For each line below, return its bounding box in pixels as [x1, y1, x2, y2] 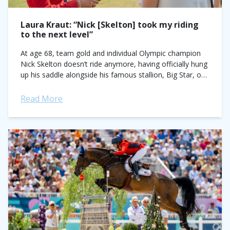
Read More [21, 93, 63, 104]
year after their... [21, 81, 74, 90]
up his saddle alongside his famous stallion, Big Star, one [21, 70, 209, 80]
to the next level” [21, 29, 93, 40]
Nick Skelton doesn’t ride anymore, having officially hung [21, 59, 207, 69]
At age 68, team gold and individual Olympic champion [21, 48, 201, 58]
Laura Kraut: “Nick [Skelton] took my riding [21, 19, 199, 30]
